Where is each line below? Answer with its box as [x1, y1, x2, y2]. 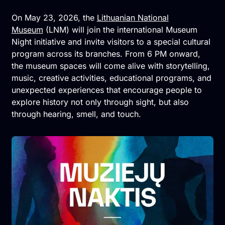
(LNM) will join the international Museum [43, 24, 197, 35]
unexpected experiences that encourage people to [11, 84, 202, 95]
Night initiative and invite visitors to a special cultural [11, 36, 210, 47]
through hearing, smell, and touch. [11, 108, 141, 119]
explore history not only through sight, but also [11, 96, 189, 107]
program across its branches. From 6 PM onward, [11, 48, 200, 59]
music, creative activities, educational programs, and [11, 72, 211, 83]
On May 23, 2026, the [11, 12, 97, 23]
